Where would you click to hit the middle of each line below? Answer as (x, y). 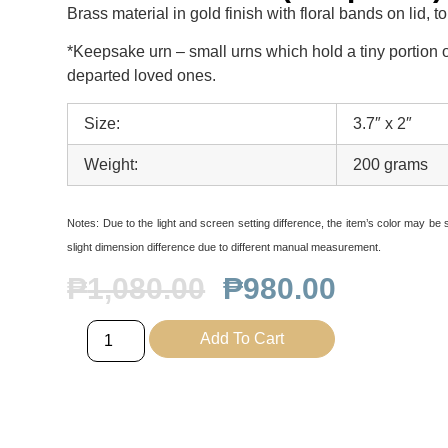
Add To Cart (242, 338)
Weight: (111, 164)
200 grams (391, 164)
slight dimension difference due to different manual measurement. (224, 246)
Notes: (83, 222)
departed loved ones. (142, 76)
